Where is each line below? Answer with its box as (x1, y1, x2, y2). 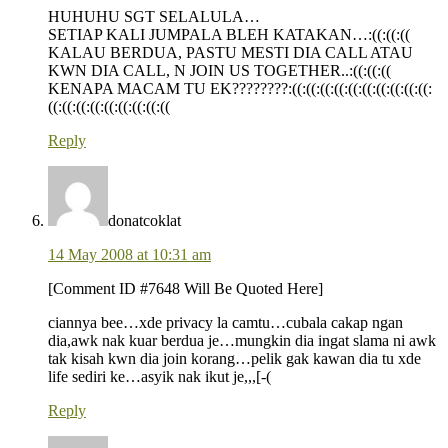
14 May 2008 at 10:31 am (48, 246, 211, 264)
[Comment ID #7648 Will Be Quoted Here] (48, 280, 323, 298)
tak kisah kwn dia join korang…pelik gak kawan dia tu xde (48, 350, 421, 368)
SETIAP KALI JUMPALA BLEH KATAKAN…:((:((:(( (48, 26, 410, 44)
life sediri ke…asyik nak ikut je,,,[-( (48, 368, 271, 386)
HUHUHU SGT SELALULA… (48, 8, 260, 26)
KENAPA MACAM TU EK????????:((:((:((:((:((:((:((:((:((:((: (48, 80, 432, 98)
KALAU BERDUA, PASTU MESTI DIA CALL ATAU (48, 44, 413, 62)
